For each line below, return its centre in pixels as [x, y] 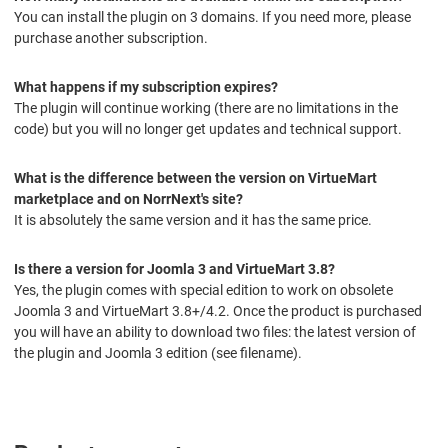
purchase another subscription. [111, 38]
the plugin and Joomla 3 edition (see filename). [158, 353]
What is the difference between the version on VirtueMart [195, 178]
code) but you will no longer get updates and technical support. [208, 129]
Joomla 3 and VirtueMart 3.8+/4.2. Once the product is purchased [218, 311]
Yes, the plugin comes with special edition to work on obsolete [203, 290]
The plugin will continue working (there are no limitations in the [206, 108]
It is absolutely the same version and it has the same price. [193, 220]
